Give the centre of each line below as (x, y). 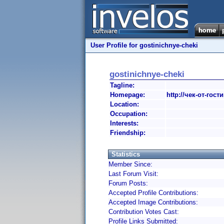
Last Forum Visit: (133, 174)
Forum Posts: (128, 183)
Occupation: (129, 114)
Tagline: (122, 85)
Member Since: (130, 164)
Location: (124, 104)
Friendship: (128, 133)
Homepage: (127, 95)
